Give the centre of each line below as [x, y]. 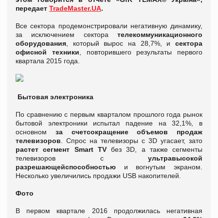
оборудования [41, 44]
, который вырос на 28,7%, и [121, 44]
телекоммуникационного [160, 35]
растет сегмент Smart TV [61, 150]
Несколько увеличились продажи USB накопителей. [99, 176]
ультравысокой [153, 158]
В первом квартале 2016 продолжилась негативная [109, 211]
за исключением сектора [66, 35]
